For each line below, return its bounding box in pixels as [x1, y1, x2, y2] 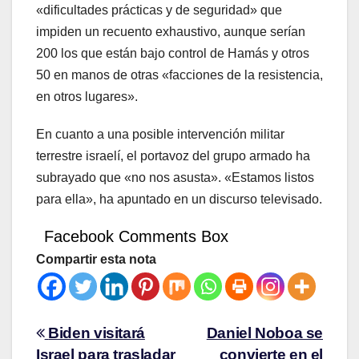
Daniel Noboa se [206, 324, 323, 341]
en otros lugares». [36, 89, 138, 103]
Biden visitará [48, 324, 145, 341]
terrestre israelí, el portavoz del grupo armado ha [36, 148, 310, 163]
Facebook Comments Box [44, 227, 228, 245]
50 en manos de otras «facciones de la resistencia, [36, 67, 323, 82]
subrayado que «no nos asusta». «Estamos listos [36, 170, 314, 184]
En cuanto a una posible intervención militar [36, 127, 284, 141]
